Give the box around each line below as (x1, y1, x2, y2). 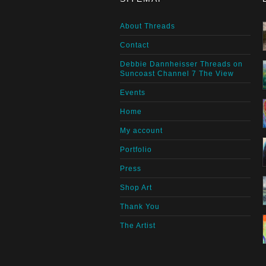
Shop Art (120, 183, 152, 192)
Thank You (120, 202, 160, 211)
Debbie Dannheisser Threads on (120, 59, 243, 68)
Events (120, 88, 145, 97)
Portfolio (120, 145, 152, 154)
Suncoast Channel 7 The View (120, 69, 234, 78)
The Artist (120, 221, 156, 230)
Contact (120, 40, 149, 49)
